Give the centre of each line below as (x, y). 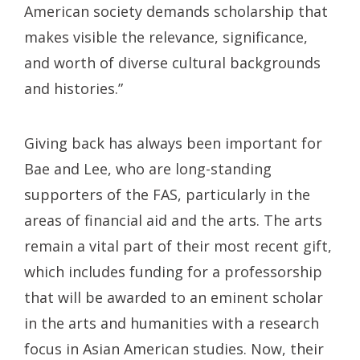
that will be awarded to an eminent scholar (174, 297)
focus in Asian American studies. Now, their (174, 348)
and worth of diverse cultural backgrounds (172, 62)
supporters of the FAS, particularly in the (167, 194)
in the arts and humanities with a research (172, 323)
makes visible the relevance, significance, (166, 37)
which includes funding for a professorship (173, 271)
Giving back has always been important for (173, 143)
